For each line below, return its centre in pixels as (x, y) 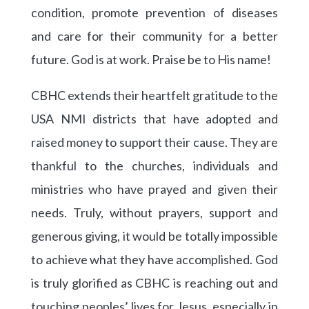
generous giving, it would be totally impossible (154, 236)
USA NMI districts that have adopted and (154, 119)
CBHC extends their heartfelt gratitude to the (154, 96)
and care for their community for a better (154, 36)
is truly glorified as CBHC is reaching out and (154, 283)
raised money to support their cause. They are (154, 142)
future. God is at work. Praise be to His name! (151, 60)
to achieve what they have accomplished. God (154, 260)
